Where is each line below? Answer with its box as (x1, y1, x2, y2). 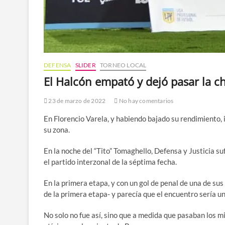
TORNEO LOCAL (100, 61, 147, 69)
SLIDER (75, 61, 96, 69)
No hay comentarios (118, 97, 174, 104)
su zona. (44, 125, 71, 134)
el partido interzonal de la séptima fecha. (44, 157, 178, 166)
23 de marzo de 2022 (47, 97, 106, 104)
